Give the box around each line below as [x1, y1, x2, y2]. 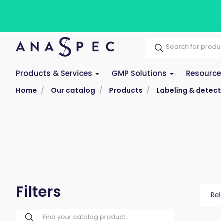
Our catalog [51, 85, 95, 95]
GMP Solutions [111, 68, 169, 78]
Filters [16, 182, 61, 202]
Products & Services [16, 68, 94, 78]
